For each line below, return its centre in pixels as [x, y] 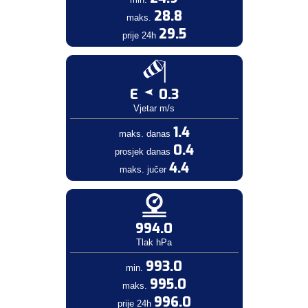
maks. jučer [144, 169]
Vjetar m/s [154, 108]
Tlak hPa [154, 242]
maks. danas [146, 134]
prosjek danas [144, 152]
